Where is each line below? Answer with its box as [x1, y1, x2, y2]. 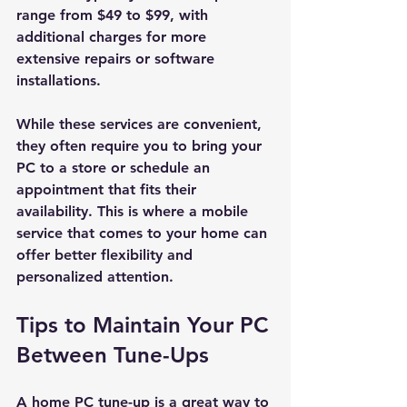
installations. [16, 71, 101, 89]
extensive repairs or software [16, 49, 219, 67]
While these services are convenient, [16, 114, 266, 133]
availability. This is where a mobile [16, 202, 253, 220]
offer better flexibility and [16, 245, 197, 263]
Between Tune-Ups [16, 341, 209, 368]
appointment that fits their [16, 180, 201, 198]
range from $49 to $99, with [16, 5, 213, 24]
